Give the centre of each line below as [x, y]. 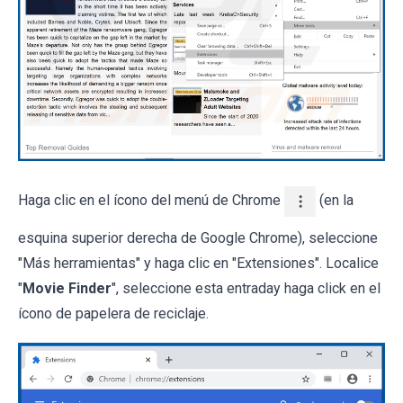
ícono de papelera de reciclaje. [113, 313]
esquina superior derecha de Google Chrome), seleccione [198, 237]
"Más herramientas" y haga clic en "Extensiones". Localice [198, 263]
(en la [335, 200]
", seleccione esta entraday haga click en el [246, 288]
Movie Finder [67, 288]
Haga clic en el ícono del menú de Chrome [151, 200]
